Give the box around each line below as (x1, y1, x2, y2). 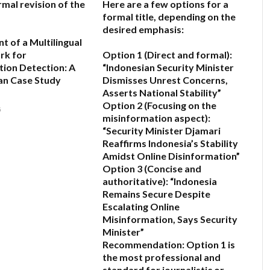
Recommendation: (102, 239, 184, 251)
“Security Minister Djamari (102, 125, 221, 137)
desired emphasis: (102, 24, 184, 36)
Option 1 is (184, 239, 235, 251)
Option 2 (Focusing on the (102, 99, 216, 111)
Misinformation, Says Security (102, 213, 237, 225)
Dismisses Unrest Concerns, (102, 74, 228, 86)
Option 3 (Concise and (102, 163, 201, 175)
